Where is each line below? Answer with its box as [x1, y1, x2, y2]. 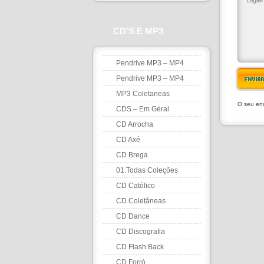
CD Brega [116, 151, 148, 159]
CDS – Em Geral [116, 105, 169, 113]
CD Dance [116, 212, 150, 220]
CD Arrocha [116, 120, 153, 128]
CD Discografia [116, 227, 165, 236]
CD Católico [116, 181, 155, 190]
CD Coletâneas [116, 197, 166, 205]
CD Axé [116, 136, 140, 144]
